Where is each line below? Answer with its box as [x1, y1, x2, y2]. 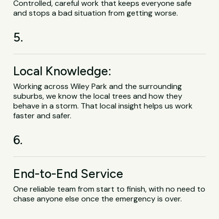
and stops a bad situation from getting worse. [13, 7, 178, 18]
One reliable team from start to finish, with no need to [13, 183, 206, 194]
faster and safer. [13, 110, 72, 121]
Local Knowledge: [13, 63, 112, 78]
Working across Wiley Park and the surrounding [13, 81, 182, 91]
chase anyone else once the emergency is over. [13, 193, 182, 204]
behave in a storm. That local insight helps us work [13, 100, 193, 111]
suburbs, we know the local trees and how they [13, 90, 183, 101]
